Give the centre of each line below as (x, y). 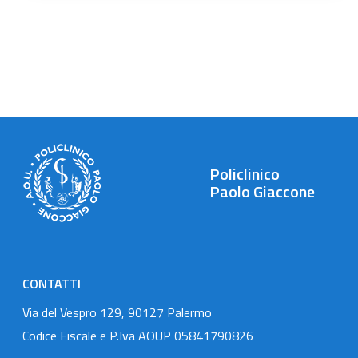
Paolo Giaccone (263, 191)
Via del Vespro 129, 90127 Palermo (117, 312)
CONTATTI (52, 283)
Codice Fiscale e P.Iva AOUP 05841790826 (138, 335)
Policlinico (245, 173)
